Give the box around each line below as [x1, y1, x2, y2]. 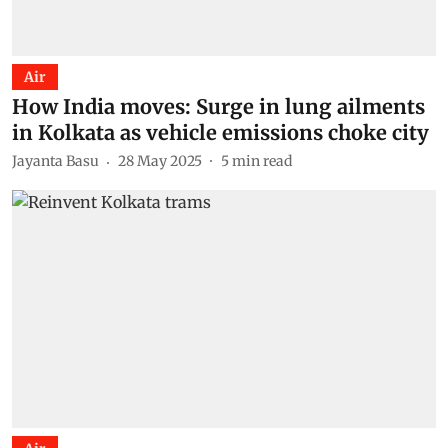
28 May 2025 [118, 152, 202, 170]
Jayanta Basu [12, 152, 99, 170]
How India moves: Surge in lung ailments [12, 93, 425, 119]
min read [232, 152, 292, 170]
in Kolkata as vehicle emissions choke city [12, 119, 429, 145]
